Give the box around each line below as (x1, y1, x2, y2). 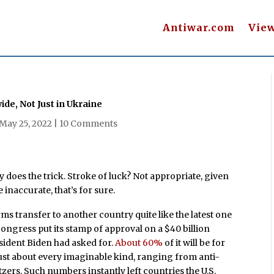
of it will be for (163, 237, 226, 249)
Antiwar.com (162, 21, 235, 34)
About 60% (115, 237, 163, 249)
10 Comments (59, 117, 118, 129)
